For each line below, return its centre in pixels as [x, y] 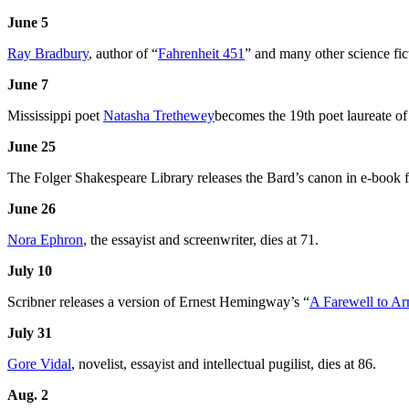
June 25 [31, 147]
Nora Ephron [45, 240]
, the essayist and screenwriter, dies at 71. [201, 240]
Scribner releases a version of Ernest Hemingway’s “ [158, 302]
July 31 [30, 333]
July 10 [30, 271]
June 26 [31, 209]
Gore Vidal [39, 364]
